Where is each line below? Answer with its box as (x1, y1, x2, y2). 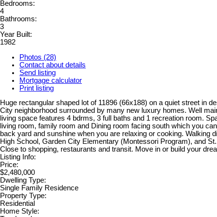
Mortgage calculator (19, 76, 82, 84)
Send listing (19, 68, 56, 77)
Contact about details (19, 61, 86, 69)
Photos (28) (19, 53, 56, 61)
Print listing (19, 84, 54, 92)
